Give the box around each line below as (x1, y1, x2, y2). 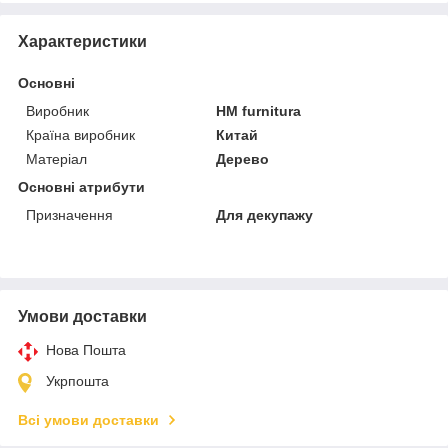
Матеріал (26, 150, 87, 167)
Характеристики (18, 32, 147, 50)
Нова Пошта (46, 341, 126, 358)
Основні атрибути (18, 178, 145, 195)
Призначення (26, 206, 113, 223)
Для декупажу (216, 206, 314, 223)
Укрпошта (46, 372, 109, 389)
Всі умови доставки (18, 411, 159, 428)
